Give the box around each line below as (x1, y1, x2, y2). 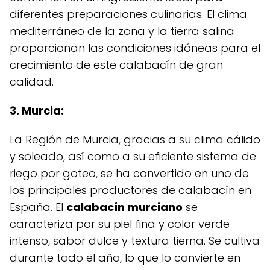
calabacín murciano (66, 199, 183, 215)
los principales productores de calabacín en (10, 183, 251, 198)
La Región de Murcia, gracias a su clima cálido (10, 132, 260, 148)
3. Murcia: (10, 103, 64, 119)
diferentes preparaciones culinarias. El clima (10, 7, 247, 22)
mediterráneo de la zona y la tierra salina (10, 24, 234, 39)
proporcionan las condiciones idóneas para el (10, 40, 260, 56)
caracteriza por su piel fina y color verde (10, 216, 230, 232)
